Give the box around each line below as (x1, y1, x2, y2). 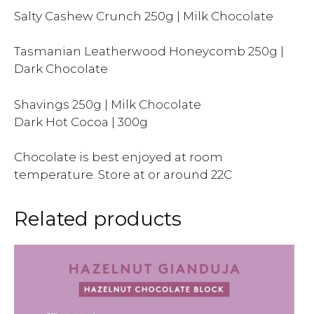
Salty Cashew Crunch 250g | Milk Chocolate (14, 8, 273, 23)
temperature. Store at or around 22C (14, 168, 232, 182)
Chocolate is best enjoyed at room (14, 150, 223, 164)
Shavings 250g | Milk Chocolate (14, 97, 201, 111)
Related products (14, 207, 182, 231)
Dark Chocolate (14, 62, 108, 76)
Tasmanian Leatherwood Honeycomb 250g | (14, 44, 284, 58)
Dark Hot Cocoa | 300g (14, 114, 148, 129)
